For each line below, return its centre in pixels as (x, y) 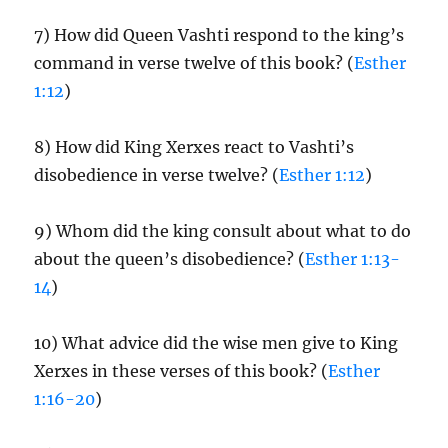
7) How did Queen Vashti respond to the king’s (219, 35)
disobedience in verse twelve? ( (157, 175)
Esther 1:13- (353, 259)
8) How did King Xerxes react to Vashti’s (194, 147)
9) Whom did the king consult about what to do (223, 231)
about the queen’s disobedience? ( (170, 259)
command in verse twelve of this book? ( (194, 63)
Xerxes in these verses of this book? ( (181, 371)
